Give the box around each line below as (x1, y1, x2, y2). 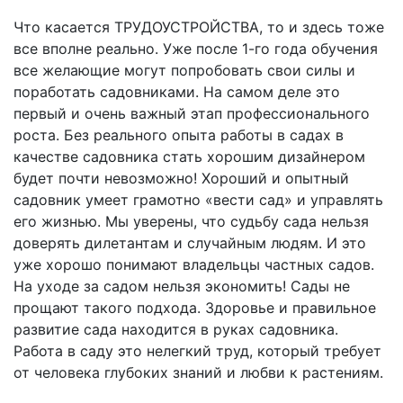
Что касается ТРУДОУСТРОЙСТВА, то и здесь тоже (13, 17, 384, 36)
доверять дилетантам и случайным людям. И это (13, 233, 366, 252)
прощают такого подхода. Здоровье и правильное (13, 298, 376, 317)
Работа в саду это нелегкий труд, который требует (13, 341, 381, 360)
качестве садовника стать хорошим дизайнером (13, 147, 365, 166)
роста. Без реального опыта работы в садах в (13, 125, 344, 144)
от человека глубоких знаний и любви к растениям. (13, 363, 383, 381)
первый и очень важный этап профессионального (13, 103, 370, 122)
